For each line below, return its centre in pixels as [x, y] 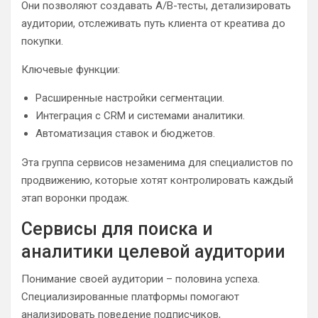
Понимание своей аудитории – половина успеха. [141, 279]
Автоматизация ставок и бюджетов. [125, 133]
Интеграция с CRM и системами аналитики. [140, 116]
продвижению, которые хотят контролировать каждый [157, 180]
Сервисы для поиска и [117, 229]
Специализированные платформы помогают [130, 297]
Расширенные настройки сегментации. [130, 98]
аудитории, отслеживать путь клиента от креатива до [153, 23]
